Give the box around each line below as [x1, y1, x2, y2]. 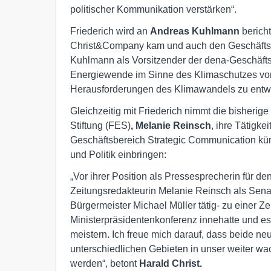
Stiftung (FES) [70, 120, 131, 131]
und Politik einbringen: [70, 149, 166, 160]
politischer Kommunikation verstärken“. [70, 4, 237, 15]
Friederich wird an [70, 25, 150, 36]
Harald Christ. [139, 258, 202, 269]
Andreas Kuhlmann [150, 25, 240, 36]
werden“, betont [70, 258, 139, 269]
